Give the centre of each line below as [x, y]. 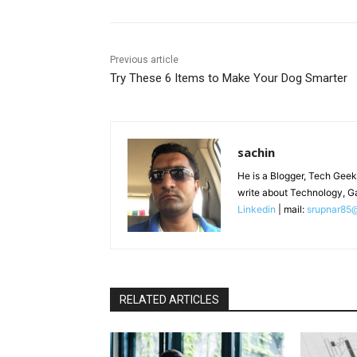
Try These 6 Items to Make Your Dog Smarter [229, 78]
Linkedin [257, 210]
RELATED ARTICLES [169, 300]
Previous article [144, 60]
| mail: [291, 210]
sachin [256, 153]
